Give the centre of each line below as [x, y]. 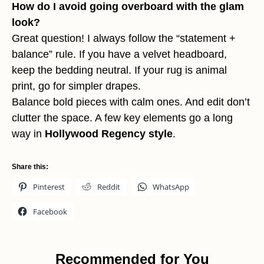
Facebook [50, 212]
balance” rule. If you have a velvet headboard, [119, 55]
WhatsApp [171, 187]
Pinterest [49, 187]
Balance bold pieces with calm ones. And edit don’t [131, 102]
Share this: [30, 167]
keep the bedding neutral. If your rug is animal [119, 70]
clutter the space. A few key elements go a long [122, 118]
